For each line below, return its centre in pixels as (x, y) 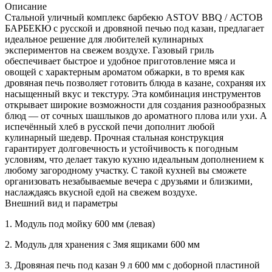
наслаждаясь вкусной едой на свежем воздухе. (101, 192)
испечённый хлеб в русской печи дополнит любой (110, 126)
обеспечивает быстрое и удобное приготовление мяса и (120, 61)
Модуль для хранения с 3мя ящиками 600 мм (106, 244)
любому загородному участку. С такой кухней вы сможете (126, 170)
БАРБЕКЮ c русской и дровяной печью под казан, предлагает (134, 28)
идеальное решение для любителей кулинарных (104, 39)
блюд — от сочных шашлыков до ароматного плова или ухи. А (136, 115)
